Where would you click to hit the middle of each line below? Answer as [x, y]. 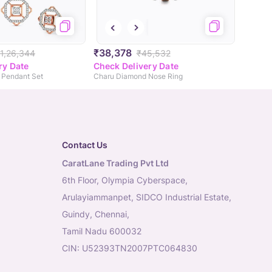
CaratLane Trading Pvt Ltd [115, 163]
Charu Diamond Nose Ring [138, 76]
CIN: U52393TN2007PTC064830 [130, 248]
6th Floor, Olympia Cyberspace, [125, 180]
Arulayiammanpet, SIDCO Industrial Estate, [147, 197]
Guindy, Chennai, [96, 214]
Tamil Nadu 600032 [102, 231]
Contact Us [85, 145]
